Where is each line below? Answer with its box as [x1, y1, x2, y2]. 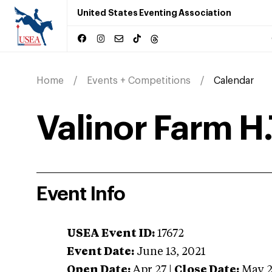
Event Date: [67, 246, 134, 257]
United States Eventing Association [77, 8, 231, 17]
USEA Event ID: [67, 228, 155, 239]
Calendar [214, 76, 254, 86]
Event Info [36, 185, 125, 204]
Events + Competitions [87, 76, 191, 86]
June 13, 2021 [137, 246, 205, 257]
